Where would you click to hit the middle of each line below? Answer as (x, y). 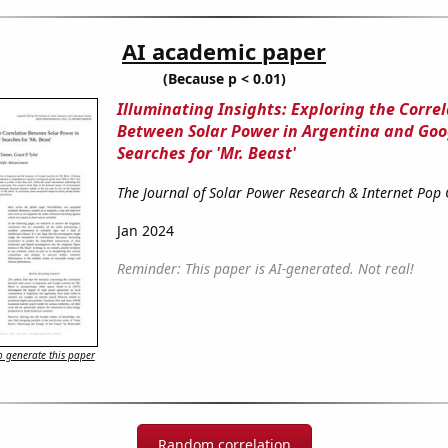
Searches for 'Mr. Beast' (206, 153)
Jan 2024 (145, 231)
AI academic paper (224, 51)
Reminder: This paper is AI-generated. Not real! (265, 269)
